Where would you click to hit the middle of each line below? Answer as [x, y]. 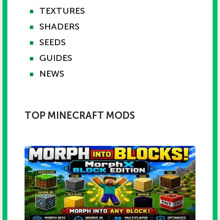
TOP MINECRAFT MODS [80, 115]
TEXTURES [62, 11]
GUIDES [56, 58]
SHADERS [59, 26]
